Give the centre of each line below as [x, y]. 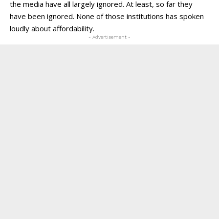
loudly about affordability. [52, 29]
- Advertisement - [109, 37]
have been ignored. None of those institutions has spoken [107, 16]
